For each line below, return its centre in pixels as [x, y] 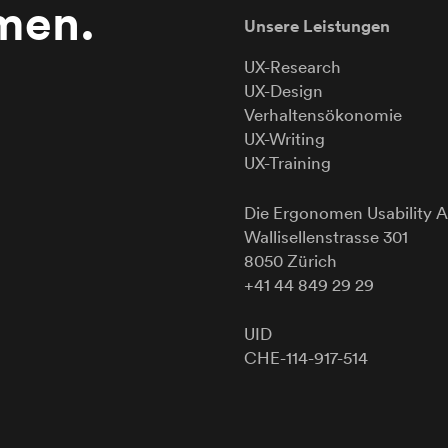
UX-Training [287, 163]
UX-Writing [284, 139]
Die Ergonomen [305, 212]
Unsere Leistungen [317, 26]
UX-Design [283, 91]
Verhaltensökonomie [323, 115]
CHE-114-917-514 [306, 358]
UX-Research [292, 67]
